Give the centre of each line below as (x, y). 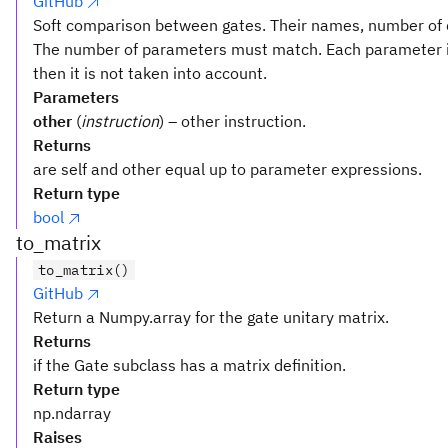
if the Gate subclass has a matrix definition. (189, 364)
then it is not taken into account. (150, 72)
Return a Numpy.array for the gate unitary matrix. (211, 316)
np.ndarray (72, 412)
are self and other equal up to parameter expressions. (227, 168)
